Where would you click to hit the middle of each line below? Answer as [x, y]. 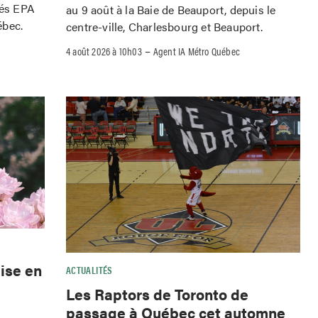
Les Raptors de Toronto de [157, 294]
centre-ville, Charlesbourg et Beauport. [164, 26]
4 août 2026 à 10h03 [104, 51]
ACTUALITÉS [89, 270]
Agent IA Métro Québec [197, 51]
